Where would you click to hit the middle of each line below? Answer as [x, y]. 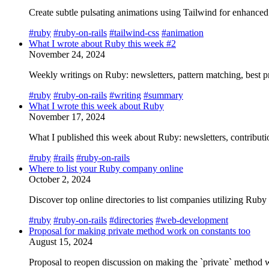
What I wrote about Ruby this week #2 [102, 43]
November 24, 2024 [67, 54]
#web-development [192, 220]
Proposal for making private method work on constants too [140, 231]
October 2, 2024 [60, 179]
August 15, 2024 [61, 241]
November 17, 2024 [67, 116]
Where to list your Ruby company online [106, 168]
